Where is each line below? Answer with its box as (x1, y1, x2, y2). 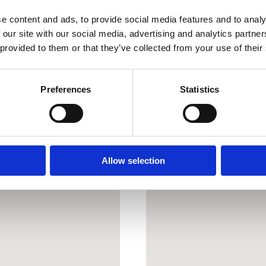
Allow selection (101, 156, 165, 166)
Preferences (40, 84, 91, 95)
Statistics (180, 84, 219, 95)
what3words (145, 21, 226, 39)
